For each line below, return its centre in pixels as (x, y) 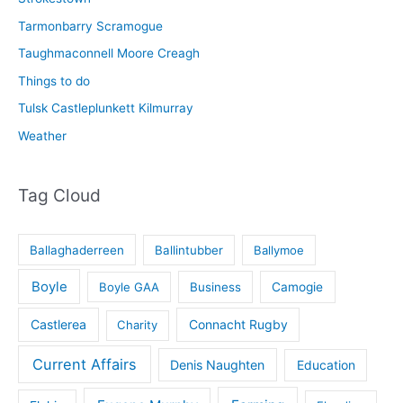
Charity (138, 325)
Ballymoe (279, 250)
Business (215, 287)
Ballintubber (189, 250)
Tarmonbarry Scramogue (90, 26)
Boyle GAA (129, 287)
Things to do (54, 81)
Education (326, 364)
